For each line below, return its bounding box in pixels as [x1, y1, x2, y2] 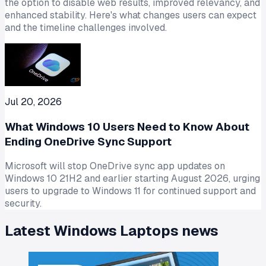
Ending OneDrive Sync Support [5, 134, 172, 149]
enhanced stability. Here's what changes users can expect [5, 8, 256, 21]
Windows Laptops [53, 221, 179, 240]
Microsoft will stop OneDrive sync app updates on [5, 160, 225, 173]
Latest [5, 221, 53, 240]
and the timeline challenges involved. [5, 21, 167, 34]
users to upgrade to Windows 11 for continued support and [5, 185, 256, 198]
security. [5, 197, 42, 210]
